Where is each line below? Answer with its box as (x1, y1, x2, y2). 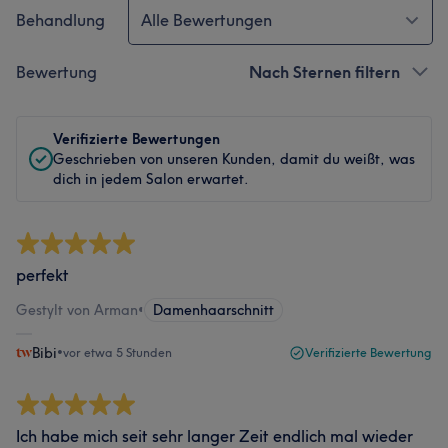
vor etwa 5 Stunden (63, 345, 172, 360)
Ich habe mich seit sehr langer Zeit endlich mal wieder (16, 426, 413, 446)
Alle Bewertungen (141, 10, 272, 30)
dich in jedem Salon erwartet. (53, 170, 249, 188)
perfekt (16, 265, 69, 285)
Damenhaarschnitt (153, 301, 274, 319)
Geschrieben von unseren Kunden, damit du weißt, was (53, 150, 415, 168)
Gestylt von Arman (16, 301, 138, 319)
